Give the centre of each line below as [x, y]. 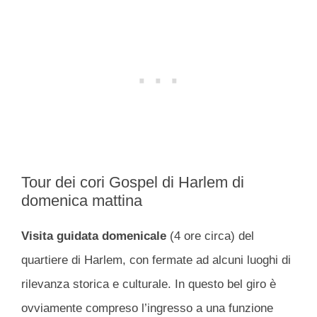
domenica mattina [82, 200]
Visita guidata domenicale [94, 236]
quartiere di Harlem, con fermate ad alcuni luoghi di [156, 260]
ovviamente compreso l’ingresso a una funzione [147, 308]
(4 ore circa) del [210, 236]
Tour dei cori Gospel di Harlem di [133, 182]
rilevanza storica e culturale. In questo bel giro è [149, 284]
